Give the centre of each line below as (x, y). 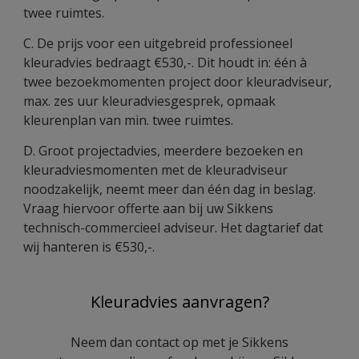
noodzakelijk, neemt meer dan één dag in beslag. (169, 189)
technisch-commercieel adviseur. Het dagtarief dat (173, 228)
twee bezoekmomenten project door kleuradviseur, (177, 82)
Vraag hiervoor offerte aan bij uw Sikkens (148, 208)
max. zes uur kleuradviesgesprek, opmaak (149, 101)
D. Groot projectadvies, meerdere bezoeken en (163, 151)
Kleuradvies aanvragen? (179, 302)
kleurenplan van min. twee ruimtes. (128, 120)
